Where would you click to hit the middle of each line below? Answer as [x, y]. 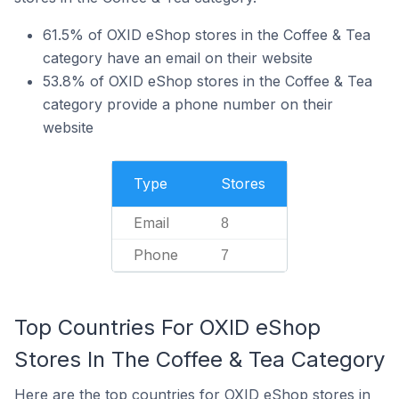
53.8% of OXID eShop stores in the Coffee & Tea [208, 81]
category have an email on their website [178, 58]
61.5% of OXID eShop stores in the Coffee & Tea [207, 35]
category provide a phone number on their [188, 104]
